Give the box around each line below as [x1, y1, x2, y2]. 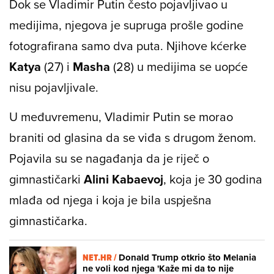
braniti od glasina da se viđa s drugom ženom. [9, 128, 256, 146]
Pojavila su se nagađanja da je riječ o [9, 149, 209, 167]
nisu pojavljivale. [9, 78, 98, 96]
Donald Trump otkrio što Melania [119, 251, 256, 265]
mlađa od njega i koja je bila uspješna [9, 190, 212, 209]
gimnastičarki [9, 169, 84, 188]
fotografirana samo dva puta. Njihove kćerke [9, 36, 246, 54]
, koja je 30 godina [163, 169, 262, 188]
